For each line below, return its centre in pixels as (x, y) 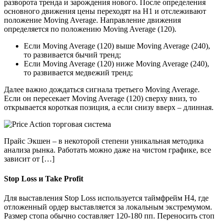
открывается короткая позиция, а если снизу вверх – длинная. (109, 108)
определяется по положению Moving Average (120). (90, 29)
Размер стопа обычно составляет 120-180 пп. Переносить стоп (109, 216)
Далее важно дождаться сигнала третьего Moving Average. (102, 90)
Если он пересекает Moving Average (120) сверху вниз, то (100, 99)
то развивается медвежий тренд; (78, 73)
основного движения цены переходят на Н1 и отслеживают (105, 11)
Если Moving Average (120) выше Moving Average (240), (117, 46)
